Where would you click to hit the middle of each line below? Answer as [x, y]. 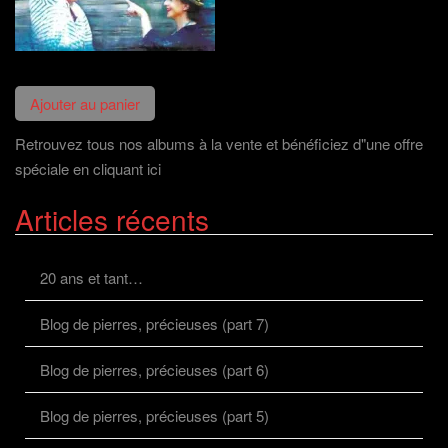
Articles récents [112, 218]
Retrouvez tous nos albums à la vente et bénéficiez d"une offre [219, 143]
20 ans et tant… [91, 277]
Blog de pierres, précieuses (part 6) [154, 369]
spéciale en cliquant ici [88, 168]
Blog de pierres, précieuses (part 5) [154, 415]
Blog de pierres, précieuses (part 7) [154, 323]
